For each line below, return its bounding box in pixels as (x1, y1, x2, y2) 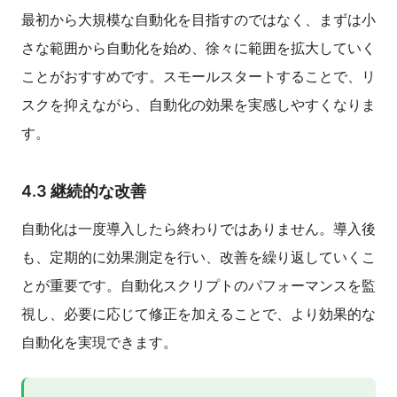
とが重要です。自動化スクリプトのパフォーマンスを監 (21, 276, 376, 295)
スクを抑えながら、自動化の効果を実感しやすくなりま (21, 96, 376, 114)
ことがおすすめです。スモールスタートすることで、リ (21, 67, 376, 86)
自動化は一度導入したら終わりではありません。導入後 (21, 220, 376, 238)
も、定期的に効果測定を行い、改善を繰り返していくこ (21, 248, 376, 267)
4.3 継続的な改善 (21, 182, 146, 201)
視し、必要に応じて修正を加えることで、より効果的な (21, 305, 376, 323)
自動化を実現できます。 (21, 333, 177, 352)
